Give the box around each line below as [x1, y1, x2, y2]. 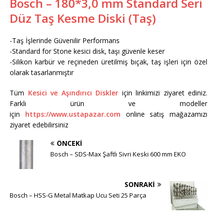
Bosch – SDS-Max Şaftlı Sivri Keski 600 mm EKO [50, 149, 186, 158]
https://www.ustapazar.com [25, 109, 121, 119]
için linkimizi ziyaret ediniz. [118, 88, 207, 97]
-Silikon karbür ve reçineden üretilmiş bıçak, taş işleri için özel [10, 57, 207, 66]
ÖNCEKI [57, 138, 82, 148]
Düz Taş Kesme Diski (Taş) [10, 10, 156, 26]
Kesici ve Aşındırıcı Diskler [28, 88, 118, 97]
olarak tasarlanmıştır [10, 67, 74, 77]
